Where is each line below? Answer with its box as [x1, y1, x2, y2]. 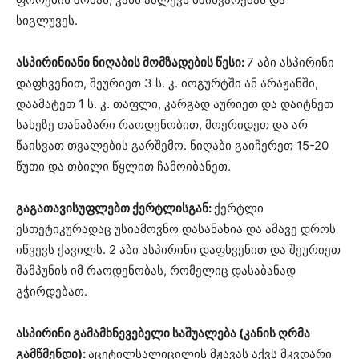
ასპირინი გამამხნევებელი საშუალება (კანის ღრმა [16, 325, 310, 341]
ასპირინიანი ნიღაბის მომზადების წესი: [16, 54, 247, 70]
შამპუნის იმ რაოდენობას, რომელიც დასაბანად [16, 262, 296, 278]
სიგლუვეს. [16, 12, 78, 28]
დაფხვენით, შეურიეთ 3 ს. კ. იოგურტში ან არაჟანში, [16, 75, 318, 91]
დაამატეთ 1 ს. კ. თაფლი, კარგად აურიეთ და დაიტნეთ [16, 95, 333, 111]
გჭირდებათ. [16, 283, 87, 299]
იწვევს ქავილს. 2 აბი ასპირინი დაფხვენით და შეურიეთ [16, 241, 341, 257]
